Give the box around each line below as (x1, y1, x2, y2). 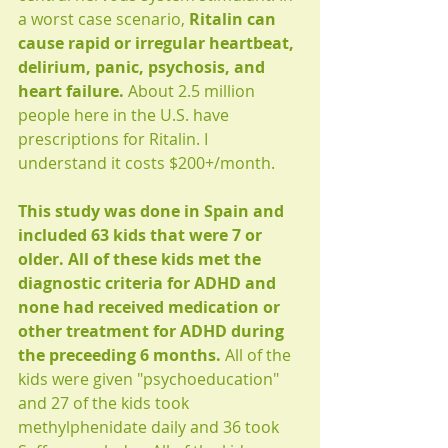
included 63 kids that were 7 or (18, 224, 266, 247)
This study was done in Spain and (18, 200, 288, 223)
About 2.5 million (124, 80, 259, 103)
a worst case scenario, (18, 8, 189, 31)
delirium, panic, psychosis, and (18, 56, 269, 79)
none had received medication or (18, 296, 284, 319)
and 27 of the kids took (18, 392, 193, 415)
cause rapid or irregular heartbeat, (18, 32, 298, 55)
